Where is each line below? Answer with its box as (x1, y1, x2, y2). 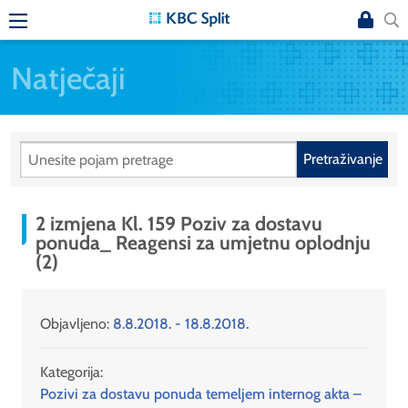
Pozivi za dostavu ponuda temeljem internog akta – (40, 385, 362, 403)
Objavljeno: (40, 315, 113, 333)
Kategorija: (40, 363, 103, 382)
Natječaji (11, 58, 126, 97)
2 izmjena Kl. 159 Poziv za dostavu (36, 211, 322, 236)
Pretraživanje (302, 150, 382, 168)
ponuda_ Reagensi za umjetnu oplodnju (36, 230, 371, 255)
